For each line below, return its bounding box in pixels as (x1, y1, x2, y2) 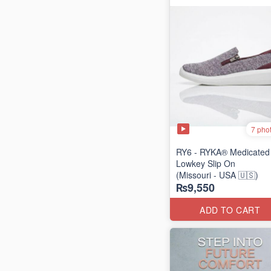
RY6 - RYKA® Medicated (176, 146, 270, 158)
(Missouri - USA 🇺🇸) (176, 169, 258, 181)
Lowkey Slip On (176, 157, 235, 169)
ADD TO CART (200, 204, 261, 216)
